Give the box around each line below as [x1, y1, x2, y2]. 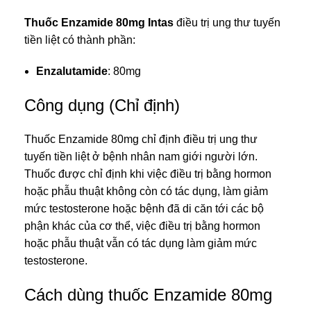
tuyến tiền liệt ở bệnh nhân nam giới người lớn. [24, 150, 258, 162]
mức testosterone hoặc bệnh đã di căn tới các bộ [24, 202, 264, 215]
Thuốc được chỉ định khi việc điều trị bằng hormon [24, 167, 271, 180]
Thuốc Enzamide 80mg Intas [24, 16, 174, 28]
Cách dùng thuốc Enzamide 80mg [24, 285, 272, 304]
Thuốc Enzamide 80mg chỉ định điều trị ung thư [24, 133, 258, 145]
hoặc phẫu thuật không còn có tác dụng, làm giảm [24, 185, 268, 197]
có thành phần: [60, 33, 135, 46]
